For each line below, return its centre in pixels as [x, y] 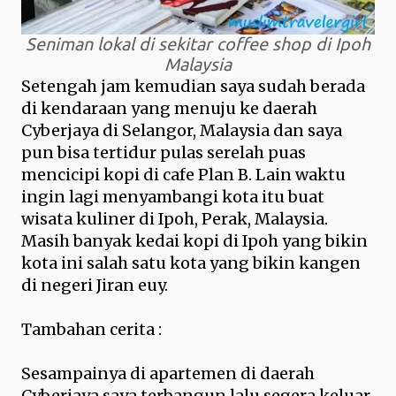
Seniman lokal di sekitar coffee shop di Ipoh [198, 44]
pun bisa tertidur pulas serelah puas [164, 152]
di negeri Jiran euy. [95, 285]
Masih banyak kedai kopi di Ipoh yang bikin [194, 241]
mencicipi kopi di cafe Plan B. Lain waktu [183, 175]
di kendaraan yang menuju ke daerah [169, 108]
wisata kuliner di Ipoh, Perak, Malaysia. [175, 219]
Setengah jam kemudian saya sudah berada [193, 86]
